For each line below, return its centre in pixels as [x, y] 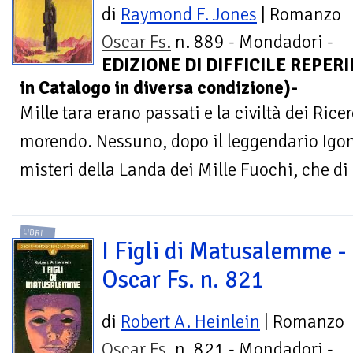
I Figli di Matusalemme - [224, 252]
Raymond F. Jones [189, 14]
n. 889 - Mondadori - [252, 42]
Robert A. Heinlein [190, 322]
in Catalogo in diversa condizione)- [159, 87]
